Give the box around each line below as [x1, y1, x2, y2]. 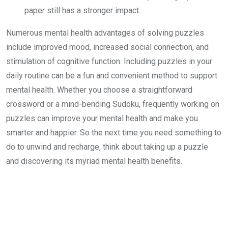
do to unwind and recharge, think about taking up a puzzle [6, 142, 208, 152]
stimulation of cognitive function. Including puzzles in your [6, 56, 212, 66]
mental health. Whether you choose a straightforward [6, 85, 192, 95]
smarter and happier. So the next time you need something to [6, 128, 221, 137]
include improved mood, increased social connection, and [6, 42, 209, 52]
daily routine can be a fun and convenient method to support [6, 71, 217, 80]
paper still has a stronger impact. [24, 6, 140, 15]
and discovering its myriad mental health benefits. [6, 156, 182, 166]
